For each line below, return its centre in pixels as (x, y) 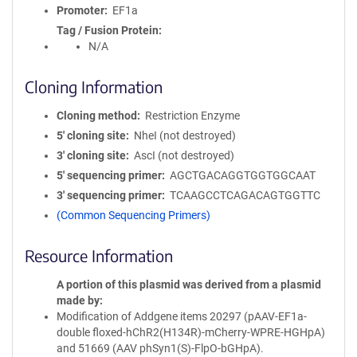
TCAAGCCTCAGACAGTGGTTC (245, 195)
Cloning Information (94, 86)
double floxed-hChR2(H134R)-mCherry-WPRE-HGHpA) (191, 332)
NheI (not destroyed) (184, 135)
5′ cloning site (91, 135)
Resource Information (99, 255)
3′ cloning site (91, 155)
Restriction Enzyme (192, 116)
